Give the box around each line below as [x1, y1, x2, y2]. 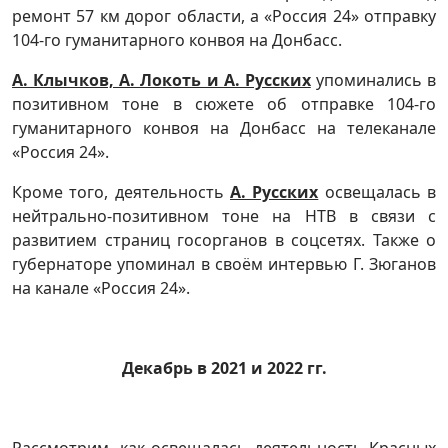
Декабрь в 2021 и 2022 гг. [121, 357, 327, 379]
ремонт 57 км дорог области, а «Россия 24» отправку [12, 5, 436, 27]
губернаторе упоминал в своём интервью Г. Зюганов [12, 253, 436, 275]
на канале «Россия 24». [12, 277, 190, 299]
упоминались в [310, 69, 436, 91]
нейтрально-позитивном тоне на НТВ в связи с [12, 205, 436, 227]
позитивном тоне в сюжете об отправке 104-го [12, 93, 436, 115]
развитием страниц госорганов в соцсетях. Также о [12, 229, 436, 251]
